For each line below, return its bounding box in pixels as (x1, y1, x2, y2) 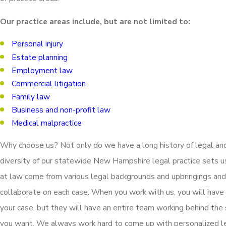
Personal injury (12, 38, 64, 49)
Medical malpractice (12, 118, 82, 129)
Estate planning (12, 51, 68, 63)
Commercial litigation (12, 78, 86, 89)
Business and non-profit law (12, 104, 111, 115)
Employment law (12, 65, 73, 76)
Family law (12, 91, 50, 102)
